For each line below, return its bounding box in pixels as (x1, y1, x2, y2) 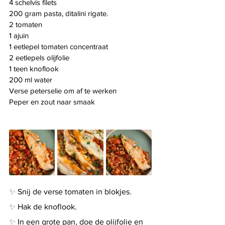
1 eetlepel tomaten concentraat (9, 42, 108, 51)
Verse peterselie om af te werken (9, 86, 117, 95)
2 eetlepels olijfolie (9, 53, 69, 62)
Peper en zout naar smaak (9, 97, 95, 106)
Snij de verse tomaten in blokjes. (16, 187, 132, 196)
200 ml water (9, 75, 52, 84)
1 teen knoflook (9, 64, 59, 73)
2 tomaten (9, 20, 42, 29)
